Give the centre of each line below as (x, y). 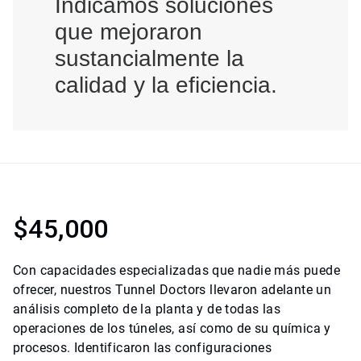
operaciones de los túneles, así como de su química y (172, 328)
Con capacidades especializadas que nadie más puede (176, 270)
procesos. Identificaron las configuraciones (143, 347)
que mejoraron (129, 31)
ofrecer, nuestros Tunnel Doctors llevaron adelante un (172, 289)
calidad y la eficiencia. (166, 85)
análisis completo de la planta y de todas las (147, 309)
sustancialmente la (149, 58)
